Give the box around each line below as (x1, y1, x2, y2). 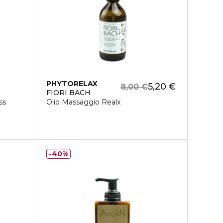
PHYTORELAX (46, 79, 98, 88)
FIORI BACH (46, 88, 91, 97)
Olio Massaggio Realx (46, 98, 120, 107)
